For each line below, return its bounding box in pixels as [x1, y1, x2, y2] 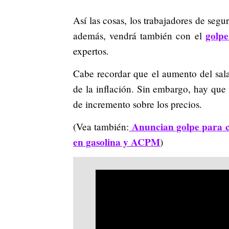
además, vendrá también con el [73, 29, 205, 42]
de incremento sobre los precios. [73, 98, 202, 111]
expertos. [73, 44, 109, 58]
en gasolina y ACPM [73, 135, 160, 150]
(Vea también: [73, 120, 129, 133]
